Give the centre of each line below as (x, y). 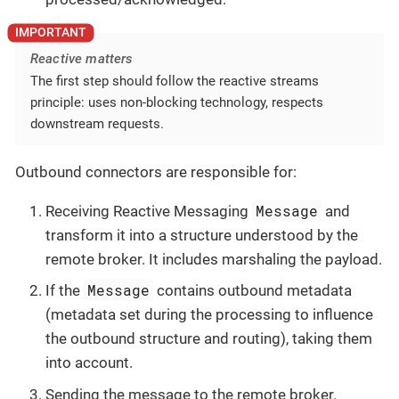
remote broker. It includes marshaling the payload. (214, 259)
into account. (89, 363)
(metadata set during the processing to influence (209, 315)
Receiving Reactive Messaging (149, 211)
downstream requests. (97, 124)
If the (65, 291)
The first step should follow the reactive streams (175, 81)
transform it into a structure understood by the (202, 235)
